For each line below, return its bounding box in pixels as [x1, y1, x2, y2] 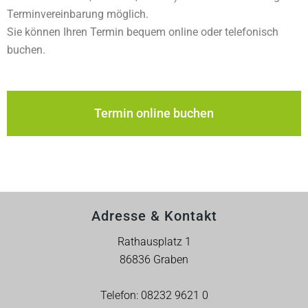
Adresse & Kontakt [91, 208, 217, 224]
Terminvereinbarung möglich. [7, 8, 148, 21]
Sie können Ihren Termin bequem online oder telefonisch [7, 25, 278, 38]
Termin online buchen [94, 106, 214, 120]
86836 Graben [120, 253, 188, 266]
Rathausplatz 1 [117, 235, 191, 248]
